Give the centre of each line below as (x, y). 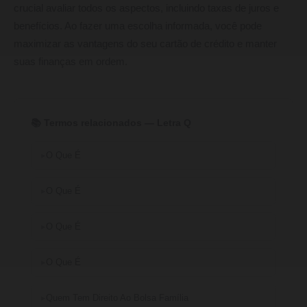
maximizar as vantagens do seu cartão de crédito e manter (145, 44)
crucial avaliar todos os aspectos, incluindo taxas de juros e (146, 8)
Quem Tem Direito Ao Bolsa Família (117, 298)
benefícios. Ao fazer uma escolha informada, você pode (138, 26)
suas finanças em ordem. (71, 61)
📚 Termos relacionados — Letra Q (111, 122)
